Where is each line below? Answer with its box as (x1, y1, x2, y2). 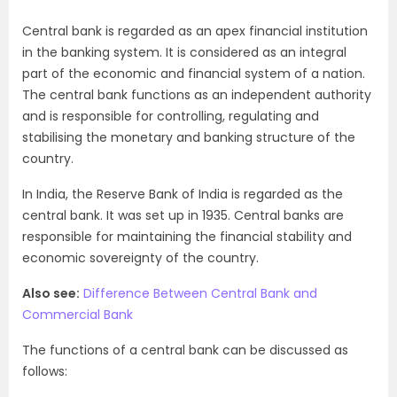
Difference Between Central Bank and (83, 284, 317, 302)
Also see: (22, 284, 80, 302)
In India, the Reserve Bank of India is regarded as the (22, 185, 343, 203)
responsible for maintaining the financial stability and (22, 228, 352, 245)
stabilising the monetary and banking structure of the (22, 128, 355, 146)
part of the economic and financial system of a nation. (22, 65, 365, 82)
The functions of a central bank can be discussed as (22, 341, 348, 359)
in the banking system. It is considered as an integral (22, 43, 346, 61)
